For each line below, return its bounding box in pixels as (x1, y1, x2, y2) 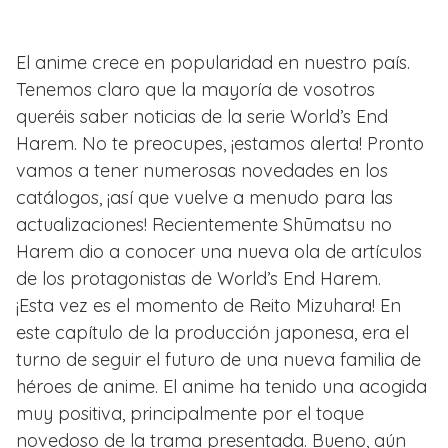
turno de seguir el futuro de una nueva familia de (16, 347, 421, 371)
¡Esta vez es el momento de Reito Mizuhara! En (16, 293, 401, 317)
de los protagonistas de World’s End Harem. (16, 266, 381, 290)
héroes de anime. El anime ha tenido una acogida (16, 374, 427, 398)
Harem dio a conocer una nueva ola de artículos (16, 239, 422, 263)
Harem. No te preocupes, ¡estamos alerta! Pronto (16, 131, 424, 155)
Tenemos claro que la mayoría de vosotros (16, 77, 375, 101)
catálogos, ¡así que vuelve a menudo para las (16, 185, 393, 209)
